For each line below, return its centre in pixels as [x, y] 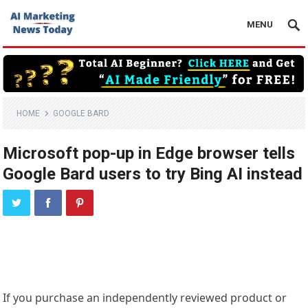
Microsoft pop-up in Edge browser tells [149, 154]
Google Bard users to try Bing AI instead [153, 174]
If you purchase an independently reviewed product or [145, 298]
